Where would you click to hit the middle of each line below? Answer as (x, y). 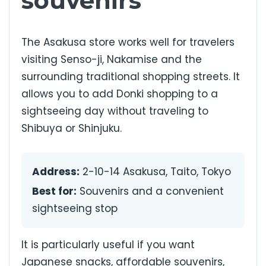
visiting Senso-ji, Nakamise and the (112, 60)
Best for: (54, 191)
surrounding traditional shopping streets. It (131, 77)
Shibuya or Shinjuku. (72, 129)
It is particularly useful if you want (108, 244)
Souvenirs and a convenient (150, 191)
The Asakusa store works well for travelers (128, 42)
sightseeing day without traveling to (115, 111)
